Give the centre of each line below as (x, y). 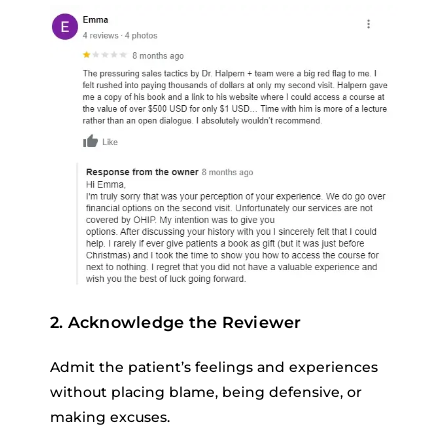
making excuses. (110, 416)
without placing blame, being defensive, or (206, 391)
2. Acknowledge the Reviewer (176, 322)
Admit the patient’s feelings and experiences (214, 366)
